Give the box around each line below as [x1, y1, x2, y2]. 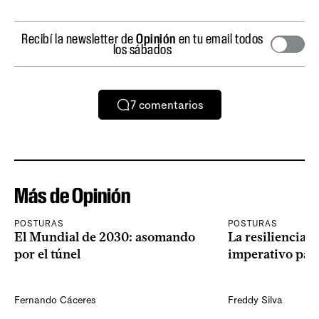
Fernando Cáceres [14, 294, 96, 307]
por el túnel [14, 246, 80, 263]
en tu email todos [176, 31, 263, 47]
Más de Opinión [14, 183, 130, 209]
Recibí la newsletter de [21, 31, 137, 47]
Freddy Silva [228, 294, 283, 307]
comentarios [138, 98, 204, 112]
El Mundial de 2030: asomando [14, 229, 195, 246]
